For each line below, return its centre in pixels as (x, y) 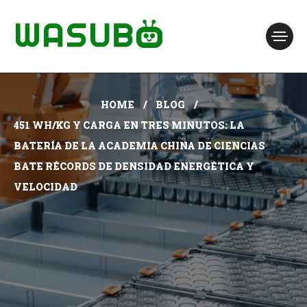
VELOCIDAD (46, 187)
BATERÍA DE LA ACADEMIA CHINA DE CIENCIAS (139, 146)
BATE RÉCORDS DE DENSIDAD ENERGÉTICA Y (134, 166)
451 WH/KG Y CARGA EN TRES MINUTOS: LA (129, 125)
